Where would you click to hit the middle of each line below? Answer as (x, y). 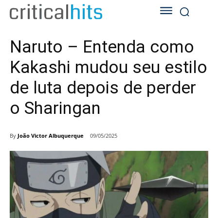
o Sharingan (55, 109)
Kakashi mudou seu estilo (109, 68)
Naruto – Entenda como (102, 47)
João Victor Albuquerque (51, 135)
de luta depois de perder (103, 88)
